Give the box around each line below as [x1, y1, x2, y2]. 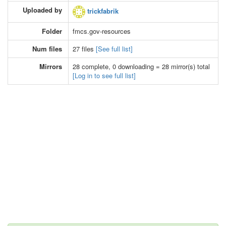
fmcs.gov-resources [73, 26, 131, 36]
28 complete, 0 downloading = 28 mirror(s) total [73, 61, 210, 71]
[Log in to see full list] [73, 70, 136, 80]
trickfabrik [85, 6, 119, 16]
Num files [32, 43, 62, 53]
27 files [73, 43, 96, 53]
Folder [42, 26, 62, 36]
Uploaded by [23, 5, 62, 15]
